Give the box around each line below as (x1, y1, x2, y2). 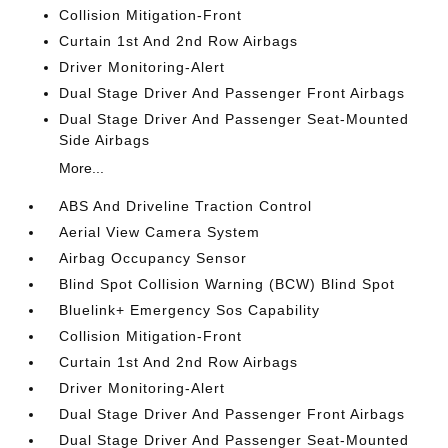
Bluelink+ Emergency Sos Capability (59, 302, 321, 318)
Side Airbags (59, 132, 151, 148)
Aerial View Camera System (59, 224, 261, 240)
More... (59, 160, 105, 176)
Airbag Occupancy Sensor (59, 250, 248, 266)
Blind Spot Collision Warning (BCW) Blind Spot (59, 276, 396, 292)
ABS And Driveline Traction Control (59, 198, 313, 214)
